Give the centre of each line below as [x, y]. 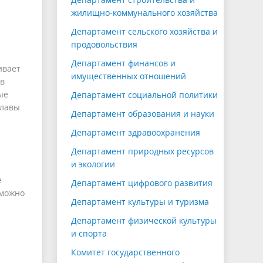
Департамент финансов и [123, 63]
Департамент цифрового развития [142, 183]
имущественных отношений [129, 76]
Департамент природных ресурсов [142, 151]
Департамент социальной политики [144, 95]
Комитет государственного [125, 252]
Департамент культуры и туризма [140, 202]
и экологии [93, 164]
